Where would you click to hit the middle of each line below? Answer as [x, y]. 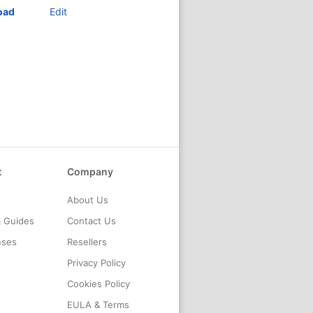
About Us [88, 200]
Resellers [87, 242]
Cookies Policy [99, 284]
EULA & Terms [98, 305]
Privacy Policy [96, 263]
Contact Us [92, 221]
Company [90, 172]
